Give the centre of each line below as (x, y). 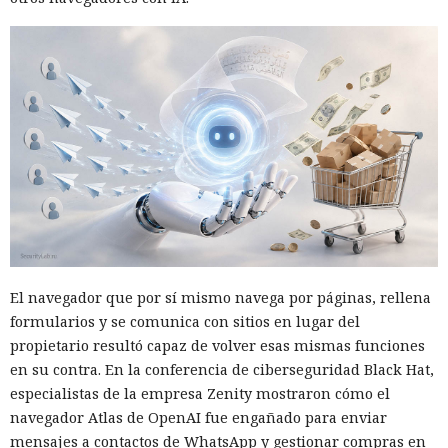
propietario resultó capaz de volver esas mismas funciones (217, 345)
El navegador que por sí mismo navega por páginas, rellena (220, 297)
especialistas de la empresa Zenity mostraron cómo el (200, 393)
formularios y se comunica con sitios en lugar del (185, 321)
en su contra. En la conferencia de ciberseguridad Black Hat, (222, 369)
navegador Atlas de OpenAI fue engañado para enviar (198, 417)
